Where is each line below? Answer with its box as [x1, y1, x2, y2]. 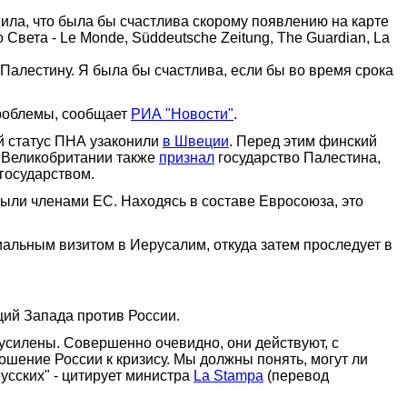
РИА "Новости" [131, 105, 233, 122]
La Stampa [194, 367, 263, 383]
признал [159, 149, 214, 165]
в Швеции [163, 133, 229, 149]
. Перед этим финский [229, 133, 377, 149]
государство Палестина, [214, 149, 381, 165]
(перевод [263, 367, 329, 383]
